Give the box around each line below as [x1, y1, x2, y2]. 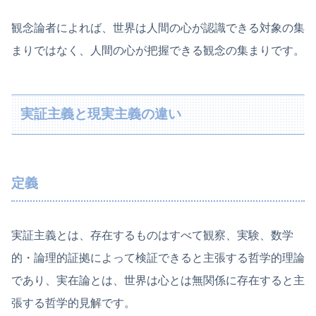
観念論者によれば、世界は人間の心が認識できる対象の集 [11, 21, 305, 34]
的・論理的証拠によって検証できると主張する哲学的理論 [11, 251, 305, 264]
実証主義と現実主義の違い [20, 107, 182, 122]
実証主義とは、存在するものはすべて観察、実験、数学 [11, 229, 293, 241]
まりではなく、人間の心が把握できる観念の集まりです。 [11, 44, 305, 56]
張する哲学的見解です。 [11, 296, 135, 309]
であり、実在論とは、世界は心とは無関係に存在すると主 [11, 274, 305, 286]
